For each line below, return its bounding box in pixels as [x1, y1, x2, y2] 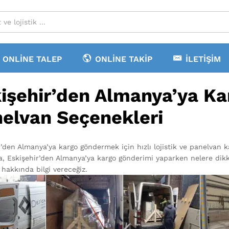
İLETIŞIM [186, 54, 221, 64]
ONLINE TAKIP [95, 54, 152, 64]
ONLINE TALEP [3, 54, 62, 64]
